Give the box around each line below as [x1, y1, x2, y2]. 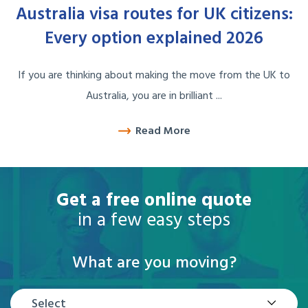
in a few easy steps [78, 206, 230, 236]
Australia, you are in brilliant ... [86, 87, 222, 106]
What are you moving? [71, 250, 236, 276]
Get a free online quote [56, 186, 252, 216]
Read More [135, 122, 190, 141]
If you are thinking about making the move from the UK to [18, 67, 290, 85]
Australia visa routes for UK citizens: [15, 1, 293, 30]
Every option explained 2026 [45, 25, 263, 54]
